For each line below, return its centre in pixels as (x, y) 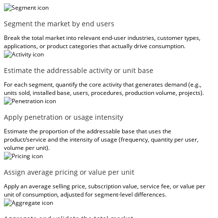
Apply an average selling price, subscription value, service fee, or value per (105, 186)
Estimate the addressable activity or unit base (79, 70)
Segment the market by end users (59, 23)
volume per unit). (27, 147)
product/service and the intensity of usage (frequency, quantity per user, (101, 139)
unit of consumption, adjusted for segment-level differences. (85, 194)
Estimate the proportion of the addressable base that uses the (88, 131)
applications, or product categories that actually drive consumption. (95, 46)
